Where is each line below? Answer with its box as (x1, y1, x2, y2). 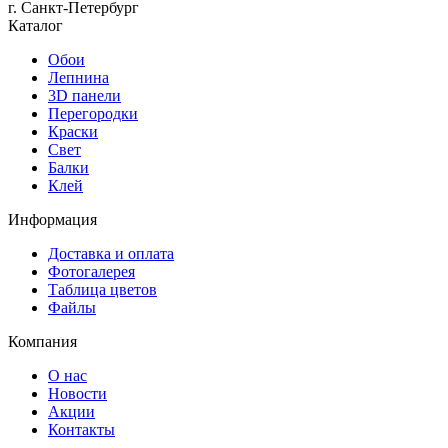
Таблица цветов (48, 280, 157, 298)
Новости (48, 384, 107, 402)
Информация (8, 210, 97, 228)
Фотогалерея (48, 262, 135, 280)
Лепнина (48, 68, 109, 86)
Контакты (48, 420, 115, 438)
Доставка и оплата (48, 244, 174, 262)
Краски (48, 122, 98, 140)
